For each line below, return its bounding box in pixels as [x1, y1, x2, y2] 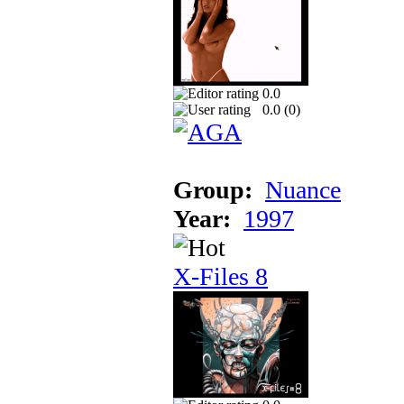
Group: [173, 175, 252, 204]
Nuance [265, 175, 341, 204]
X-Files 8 [173, 262, 268, 290]
